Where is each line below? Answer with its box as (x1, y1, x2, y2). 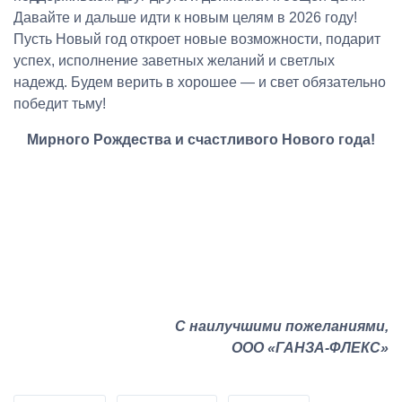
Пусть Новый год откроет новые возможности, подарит (13, 31, 380, 47)
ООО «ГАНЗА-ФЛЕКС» (232, 339, 389, 355)
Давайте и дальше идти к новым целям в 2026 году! (13, 9, 357, 25)
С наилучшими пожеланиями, (175, 318, 389, 334)
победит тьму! (13, 95, 106, 111)
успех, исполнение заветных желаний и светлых (13, 52, 335, 68)
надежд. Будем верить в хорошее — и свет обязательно (13, 74, 386, 90)
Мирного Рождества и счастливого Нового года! (27, 131, 375, 147)
